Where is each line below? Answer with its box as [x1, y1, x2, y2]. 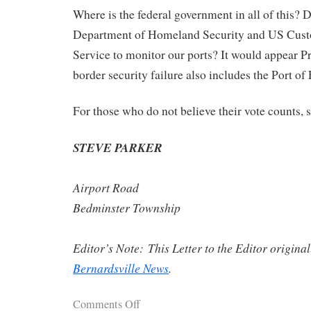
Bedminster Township [73, 199, 180, 217]
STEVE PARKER [73, 139, 162, 157]
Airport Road [73, 179, 139, 196]
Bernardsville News [73, 260, 169, 277]
